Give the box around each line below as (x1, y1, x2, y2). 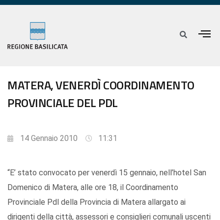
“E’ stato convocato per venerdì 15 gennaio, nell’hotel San (7, 168, 206, 178)
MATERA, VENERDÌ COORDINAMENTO (7, 76, 194, 94)
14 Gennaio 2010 (20, 134, 78, 143)
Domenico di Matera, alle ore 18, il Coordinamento (7, 183, 178, 192)
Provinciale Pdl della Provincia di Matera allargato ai (7, 197, 186, 207)
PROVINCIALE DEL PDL (7, 94, 118, 112)
